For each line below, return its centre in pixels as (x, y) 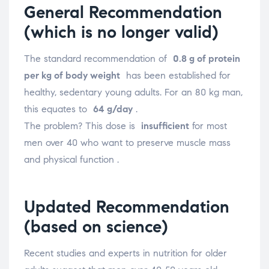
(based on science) (96, 227)
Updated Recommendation (127, 207)
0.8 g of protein (207, 59)
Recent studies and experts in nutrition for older (125, 253)
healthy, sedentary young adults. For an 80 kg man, (133, 92)
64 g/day (113, 109)
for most (208, 126)
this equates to (59, 109)
